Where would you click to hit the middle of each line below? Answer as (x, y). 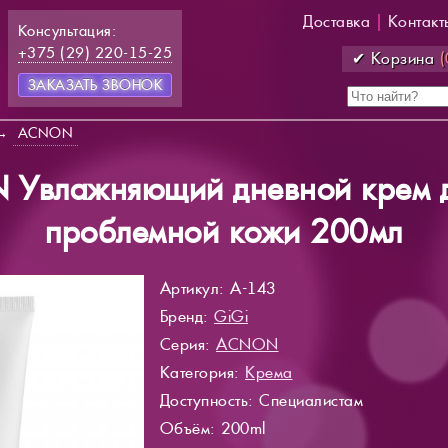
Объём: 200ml (212, 428)
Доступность (203, 400)
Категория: (202, 372)
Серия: (187, 344)
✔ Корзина (395, 58)
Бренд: (186, 316)
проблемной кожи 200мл (224, 232)
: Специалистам (305, 400)
